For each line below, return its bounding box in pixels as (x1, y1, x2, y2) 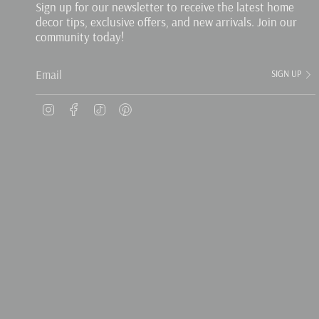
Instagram (55, 100, 104, 115)
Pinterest (132, 100, 176, 115)
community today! (36, 29, 125, 44)
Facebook (80, 100, 127, 115)
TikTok (106, 100, 138, 115)
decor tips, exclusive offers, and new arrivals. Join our (36, 14, 297, 29)
